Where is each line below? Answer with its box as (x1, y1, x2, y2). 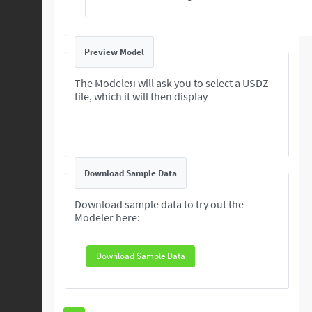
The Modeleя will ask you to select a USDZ (75, 75, 269, 90)
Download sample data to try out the (75, 196, 244, 211)
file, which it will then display (75, 88, 208, 103)
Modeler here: (75, 210, 140, 224)
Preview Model (84, 45, 144, 58)
